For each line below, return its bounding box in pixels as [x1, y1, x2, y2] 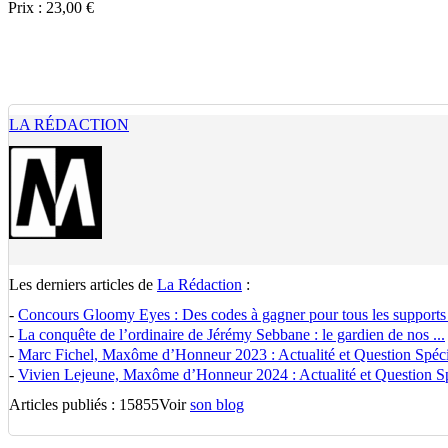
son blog [190, 396, 244, 413]
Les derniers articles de [9, 276, 157, 293]
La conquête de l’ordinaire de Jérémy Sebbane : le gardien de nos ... [18, 326, 445, 343]
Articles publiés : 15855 [9, 396, 159, 413]
